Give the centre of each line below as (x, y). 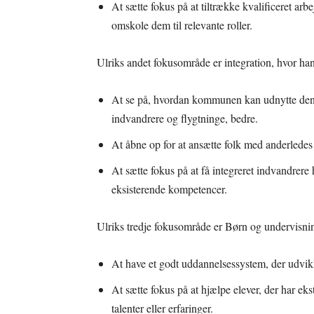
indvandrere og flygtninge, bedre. (185, 118)
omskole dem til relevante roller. (182, 25)
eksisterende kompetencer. (169, 189)
